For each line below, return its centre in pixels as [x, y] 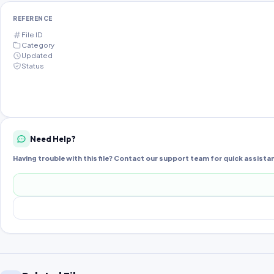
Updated [37, 56]
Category [38, 45]
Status [33, 66]
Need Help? [53, 139]
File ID [32, 35]
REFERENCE [33, 19]
